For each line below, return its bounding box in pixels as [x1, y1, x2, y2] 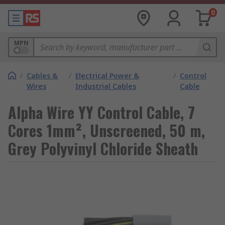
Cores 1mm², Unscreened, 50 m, [8, 119, 205, 142]
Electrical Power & [75, 71, 140, 80]
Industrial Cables [75, 81, 137, 91]
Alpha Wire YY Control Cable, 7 [8, 101, 195, 124]
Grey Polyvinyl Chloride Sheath [8, 137, 198, 160]
